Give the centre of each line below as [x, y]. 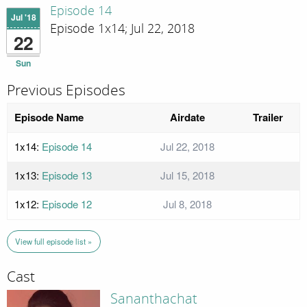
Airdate [187, 118]
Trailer [268, 118]
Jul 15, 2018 [187, 175]
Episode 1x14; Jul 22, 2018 [122, 28]
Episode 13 [67, 175]
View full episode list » [54, 242]
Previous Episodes [66, 90]
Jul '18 [23, 17]
